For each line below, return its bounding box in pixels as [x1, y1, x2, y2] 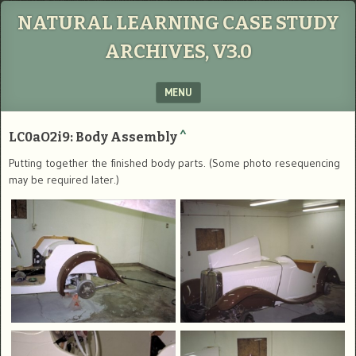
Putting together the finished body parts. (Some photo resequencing [9, 156, 340, 170]
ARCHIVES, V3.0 [104, 41, 252, 63]
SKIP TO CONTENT [10, 115, 94, 128]
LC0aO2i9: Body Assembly [9, 130, 177, 145]
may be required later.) [9, 172, 119, 187]
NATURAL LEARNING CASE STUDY [17, 12, 339, 34]
